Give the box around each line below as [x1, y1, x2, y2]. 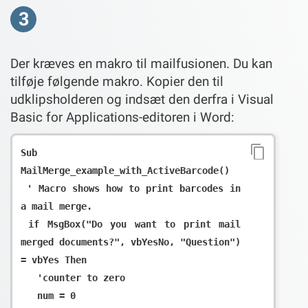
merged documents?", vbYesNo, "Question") [21, 236, 241, 247]
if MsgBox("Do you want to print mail [21, 218, 29, 230]
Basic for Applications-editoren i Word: [10, 109, 234, 125]
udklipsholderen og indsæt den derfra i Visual [10, 91, 274, 107]
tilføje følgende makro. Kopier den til [10, 73, 223, 89]
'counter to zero [21, 272, 37, 283]
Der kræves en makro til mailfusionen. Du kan [10, 55, 272, 71]
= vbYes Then [21, 254, 87, 265]
